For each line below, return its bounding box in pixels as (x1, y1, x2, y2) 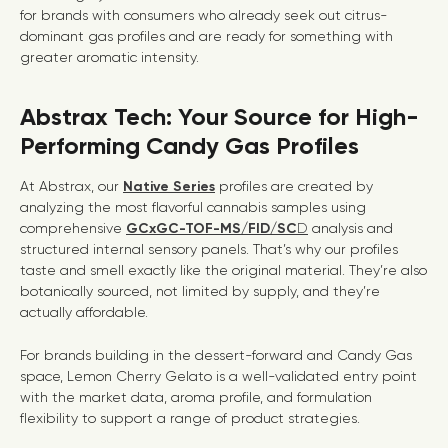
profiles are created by (215, 178, 373, 194)
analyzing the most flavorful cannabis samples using (20, 199, 366, 215)
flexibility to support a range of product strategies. (20, 410, 364, 426)
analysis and (308, 220, 393, 236)
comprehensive (20, 220, 122, 236)
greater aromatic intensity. (20, 49, 199, 65)
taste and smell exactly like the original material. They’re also (20, 262, 427, 278)
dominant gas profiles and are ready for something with (20, 28, 393, 44)
